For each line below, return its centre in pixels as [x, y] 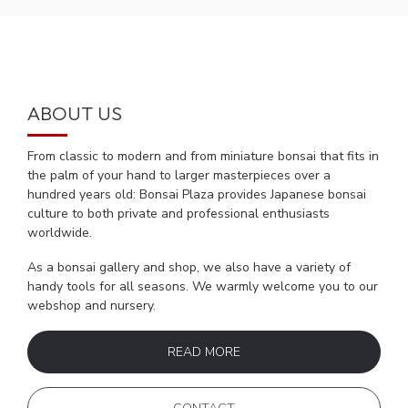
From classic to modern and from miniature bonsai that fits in [203, 157]
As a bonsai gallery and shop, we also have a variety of [189, 267]
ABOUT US [75, 113]
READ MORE [204, 352]
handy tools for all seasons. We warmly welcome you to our [203, 286]
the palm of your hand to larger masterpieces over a [179, 176]
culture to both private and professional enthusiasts [178, 214]
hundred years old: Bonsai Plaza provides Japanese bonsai [197, 195]
